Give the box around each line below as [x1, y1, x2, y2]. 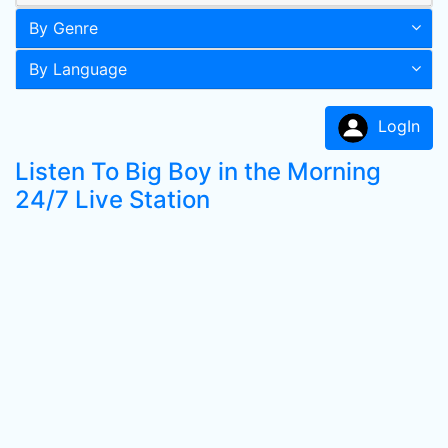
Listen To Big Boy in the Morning [15, 157, 381, 186]
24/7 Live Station [15, 185, 210, 214]
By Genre [29, 18, 98, 38]
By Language [29, 59, 127, 79]
